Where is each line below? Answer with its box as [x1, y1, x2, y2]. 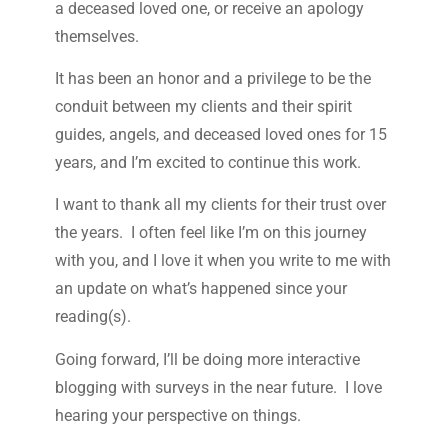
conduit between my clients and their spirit [54, 96, 352, 116]
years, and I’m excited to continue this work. [54, 152, 361, 172]
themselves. [54, 26, 139, 46]
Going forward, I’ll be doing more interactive [54, 349, 360, 369]
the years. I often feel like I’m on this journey [54, 223, 367, 243]
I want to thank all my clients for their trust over [54, 195, 386, 215]
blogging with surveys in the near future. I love [54, 377, 382, 397]
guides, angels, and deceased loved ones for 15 [54, 124, 387, 144]
